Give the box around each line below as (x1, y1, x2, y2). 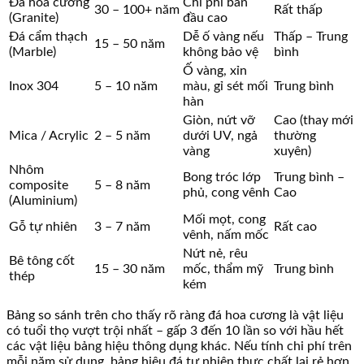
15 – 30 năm (94, 262, 165, 276)
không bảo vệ (183, 45, 258, 59)
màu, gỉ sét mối (183, 80, 268, 93)
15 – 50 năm (94, 37, 165, 51)
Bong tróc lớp (183, 171, 261, 184)
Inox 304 (9, 80, 58, 93)
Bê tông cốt (9, 254, 75, 268)
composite (9, 179, 68, 193)
